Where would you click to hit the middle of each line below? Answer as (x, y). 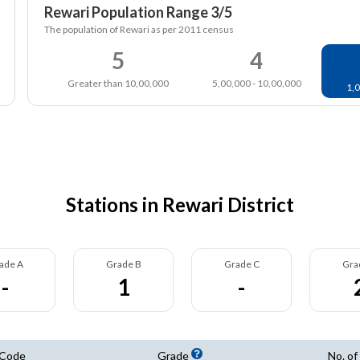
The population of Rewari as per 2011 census (139, 29)
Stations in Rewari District (180, 205)
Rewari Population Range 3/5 (138, 12)
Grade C (241, 264)
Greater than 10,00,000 (118, 83)
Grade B (123, 264)
